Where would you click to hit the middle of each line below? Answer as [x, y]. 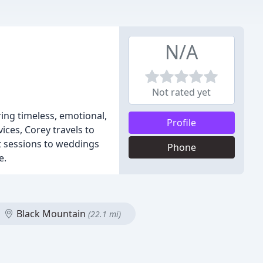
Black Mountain [51, 214]
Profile [182, 123]
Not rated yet [182, 92]
